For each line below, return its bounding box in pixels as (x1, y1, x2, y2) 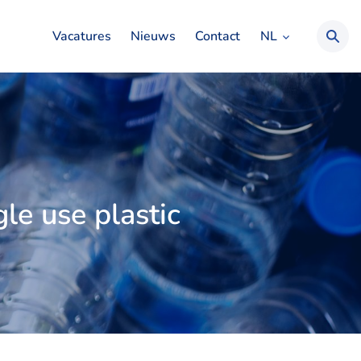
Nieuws (131, 27, 176, 45)
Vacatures (52, 27, 111, 45)
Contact (195, 27, 240, 45)
